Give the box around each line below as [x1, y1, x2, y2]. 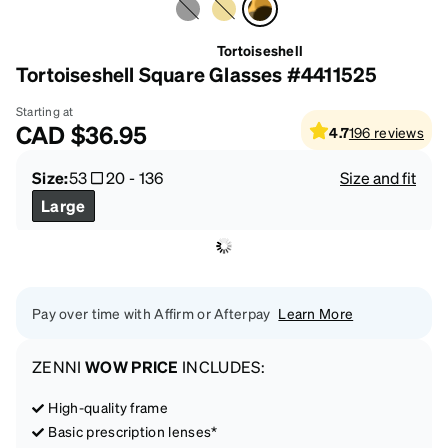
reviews [374, 122, 424, 141]
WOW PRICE [84, 355, 179, 377]
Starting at [16, 103, 74, 119]
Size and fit [340, 166, 416, 188]
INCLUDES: [178, 355, 266, 377]
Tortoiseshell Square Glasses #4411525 [16, 60, 378, 87]
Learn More [278, 303, 354, 322]
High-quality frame [48, 397, 169, 416]
